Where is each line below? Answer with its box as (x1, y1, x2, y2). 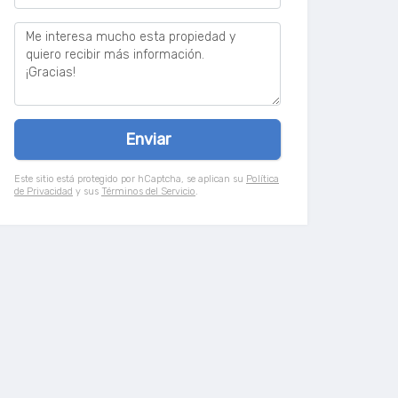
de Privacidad (14, 186, 73, 197)
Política (246, 173, 279, 185)
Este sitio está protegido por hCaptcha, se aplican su (14, 173, 246, 185)
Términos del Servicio (101, 186, 195, 197)
